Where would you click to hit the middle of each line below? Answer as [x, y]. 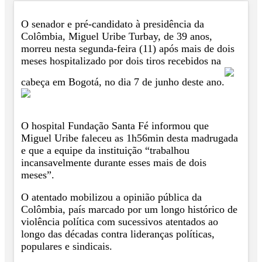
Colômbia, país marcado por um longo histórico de [129, 210]
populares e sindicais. [67, 247]
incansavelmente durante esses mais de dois [114, 162]
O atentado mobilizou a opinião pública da [111, 197]
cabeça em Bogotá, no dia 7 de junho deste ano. [123, 82]
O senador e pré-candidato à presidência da [113, 24]
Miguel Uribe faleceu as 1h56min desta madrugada [130, 138]
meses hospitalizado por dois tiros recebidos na [121, 61]
